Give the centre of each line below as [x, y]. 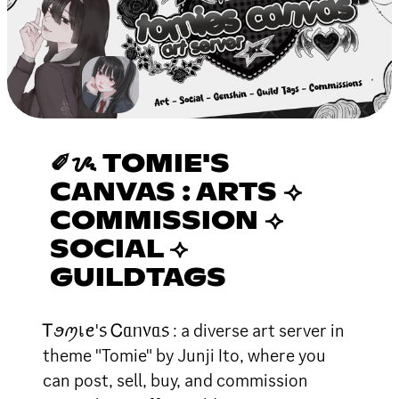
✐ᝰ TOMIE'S [140, 164]
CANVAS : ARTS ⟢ [176, 193]
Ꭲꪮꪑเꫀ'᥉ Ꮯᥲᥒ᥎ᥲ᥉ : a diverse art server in [194, 330]
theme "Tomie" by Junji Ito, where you [184, 355]
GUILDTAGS [138, 278]
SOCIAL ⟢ [119, 250]
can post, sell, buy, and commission [175, 380]
